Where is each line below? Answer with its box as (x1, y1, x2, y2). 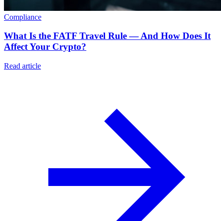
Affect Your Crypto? (4, 41, 86, 52)
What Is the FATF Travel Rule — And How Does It (4, 31, 211, 41)
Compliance (4, 12, 41, 21)
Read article (4, 62, 41, 71)
